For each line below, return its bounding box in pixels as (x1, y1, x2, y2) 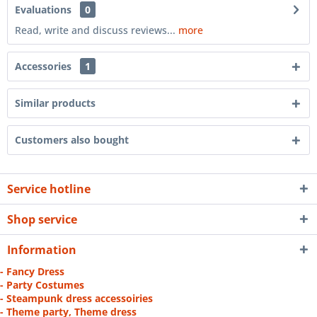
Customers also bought (15, 133, 129, 146)
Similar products (15, 96, 96, 110)
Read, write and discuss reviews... (15, 23, 175, 37)
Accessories (15, 59, 74, 73)
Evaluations (15, 3, 71, 16)
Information (7, 242, 76, 258)
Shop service (7, 212, 77, 227)
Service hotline (7, 181, 91, 197)
